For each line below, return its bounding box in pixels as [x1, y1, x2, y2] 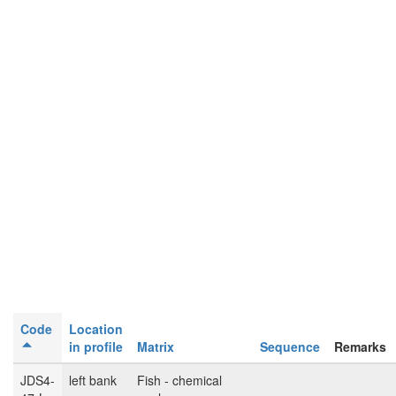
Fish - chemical [137, 371, 222, 389]
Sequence [260, 338, 320, 355]
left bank [69, 371, 117, 389]
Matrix [137, 338, 174, 355]
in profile [69, 338, 123, 355]
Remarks [334, 338, 386, 355]
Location [69, 320, 123, 338]
